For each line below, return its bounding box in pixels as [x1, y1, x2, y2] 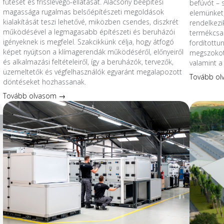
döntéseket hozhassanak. [2, 76, 86, 86]
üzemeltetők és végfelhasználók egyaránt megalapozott [2, 66, 182, 76]
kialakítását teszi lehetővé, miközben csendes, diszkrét [2, 16, 178, 26]
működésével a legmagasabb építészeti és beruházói [2, 26, 175, 36]
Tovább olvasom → [2, 90, 65, 100]
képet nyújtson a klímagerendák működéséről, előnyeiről [2, 46, 183, 56]
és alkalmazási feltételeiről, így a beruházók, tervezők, [2, 56, 173, 66]
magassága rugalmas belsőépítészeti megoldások [2, 6, 164, 16]
